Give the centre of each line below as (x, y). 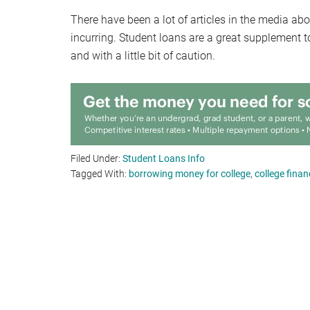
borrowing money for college (190, 174)
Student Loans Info (164, 158)
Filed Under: (97, 158)
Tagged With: (100, 174)
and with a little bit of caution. (143, 56)
